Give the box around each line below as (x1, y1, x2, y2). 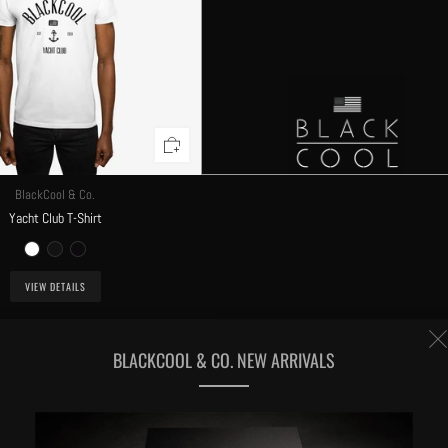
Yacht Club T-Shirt (8, 208, 102, 227)
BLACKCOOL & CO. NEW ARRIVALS (113, 347, 335, 374)
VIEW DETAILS (24, 278, 86, 294)
